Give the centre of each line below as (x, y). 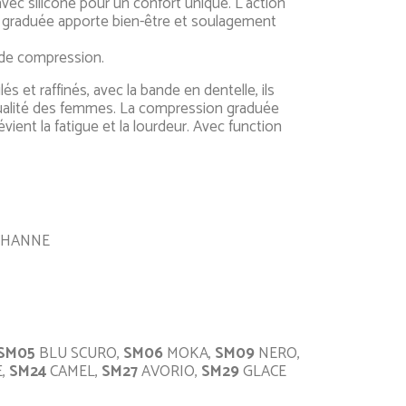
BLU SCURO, (79, 353)
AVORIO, (169, 372)
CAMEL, (74, 372)
